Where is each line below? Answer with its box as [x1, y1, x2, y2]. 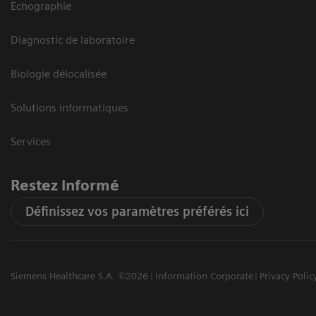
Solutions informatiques [11, 100, 128, 114]
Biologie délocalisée [11, 66, 107, 80]
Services [11, 134, 51, 148]
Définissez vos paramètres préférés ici [25, 203, 249, 219]
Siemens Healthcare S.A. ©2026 [11, 269, 148, 281]
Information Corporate [154, 269, 253, 281]
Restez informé [11, 176, 119, 194]
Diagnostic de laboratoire [11, 32, 135, 47]
